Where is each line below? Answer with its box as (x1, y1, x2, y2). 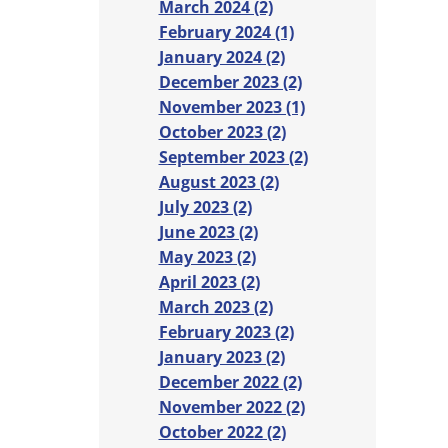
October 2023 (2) (158, 121, 286, 144)
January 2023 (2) (158, 346, 285, 369)
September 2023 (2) (158, 146, 308, 169)
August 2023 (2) (158, 171, 279, 194)
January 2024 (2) (158, 46, 285, 69)
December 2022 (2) (158, 371, 302, 394)
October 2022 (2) (158, 421, 286, 444)
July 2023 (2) (158, 196, 252, 219)
